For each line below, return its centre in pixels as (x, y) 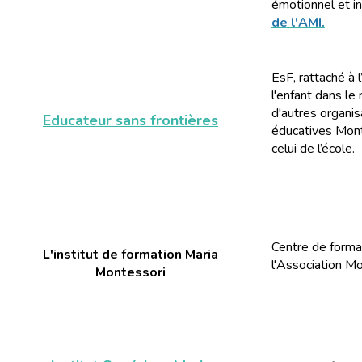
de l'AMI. (298, 23)
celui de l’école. (313, 149)
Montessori (130, 272)
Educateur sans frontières (130, 120)
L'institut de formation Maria (130, 255)
